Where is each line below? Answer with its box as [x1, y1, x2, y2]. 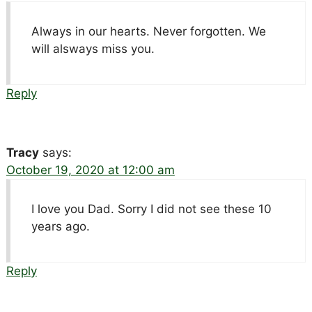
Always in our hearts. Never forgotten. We [31, 24, 266, 38]
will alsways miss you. [31, 41, 155, 56]
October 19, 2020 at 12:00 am [6, 162, 175, 177]
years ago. [31, 219, 90, 233]
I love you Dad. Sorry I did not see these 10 [31, 201, 272, 216]
